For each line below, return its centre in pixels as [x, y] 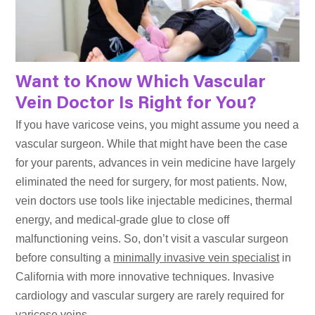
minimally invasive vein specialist [197, 258]
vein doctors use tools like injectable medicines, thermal [154, 201]
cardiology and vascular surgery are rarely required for [150, 296]
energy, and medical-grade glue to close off [123, 220]
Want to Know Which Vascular [141, 84]
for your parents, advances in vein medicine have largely [156, 163]
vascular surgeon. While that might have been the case [152, 144]
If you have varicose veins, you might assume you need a [157, 125]
